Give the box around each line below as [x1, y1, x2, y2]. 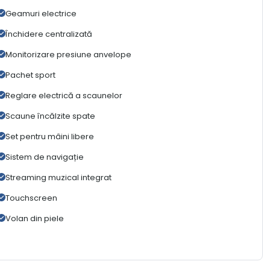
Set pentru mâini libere [5, 130, 94, 142]
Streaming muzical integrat [5, 171, 111, 183]
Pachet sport [5, 69, 55, 81]
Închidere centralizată [5, 28, 92, 40]
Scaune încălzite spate [5, 110, 95, 122]
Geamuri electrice [5, 7, 77, 19]
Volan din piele [5, 212, 64, 224]
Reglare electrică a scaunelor [5, 89, 122, 101]
